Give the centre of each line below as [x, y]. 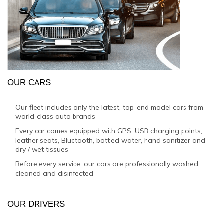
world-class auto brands [55, 116]
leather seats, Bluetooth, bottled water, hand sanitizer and [110, 140]
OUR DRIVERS [36, 204]
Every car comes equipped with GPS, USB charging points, [109, 130]
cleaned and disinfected [55, 173]
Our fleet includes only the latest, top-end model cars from [110, 107]
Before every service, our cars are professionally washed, [108, 164]
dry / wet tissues [42, 149]
